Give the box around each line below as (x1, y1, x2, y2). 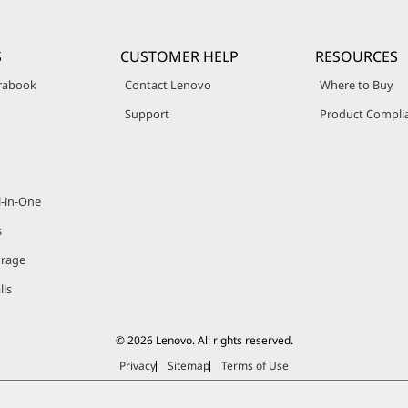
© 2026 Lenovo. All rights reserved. (115, 332, 293, 348)
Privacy (119, 358, 156, 373)
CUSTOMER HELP (119, 46, 239, 66)
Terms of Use (221, 358, 289, 373)
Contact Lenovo (124, 76, 211, 93)
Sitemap (168, 358, 209, 373)
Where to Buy (320, 76, 394, 93)
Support (124, 106, 169, 122)
